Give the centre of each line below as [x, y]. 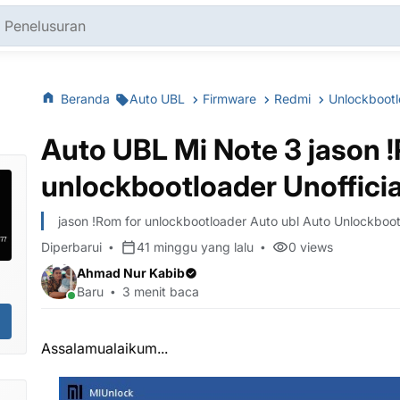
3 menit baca [161, 292]
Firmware [231, 98]
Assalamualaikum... [104, 348]
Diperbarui [71, 247]
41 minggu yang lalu [195, 247]
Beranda [87, 98]
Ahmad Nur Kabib [131, 273]
